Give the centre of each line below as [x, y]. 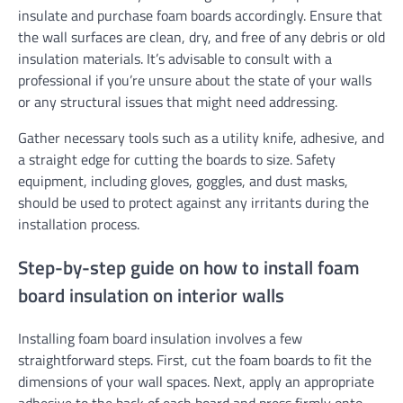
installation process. [79, 224]
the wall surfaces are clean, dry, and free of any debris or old [201, 36]
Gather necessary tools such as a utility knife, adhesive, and [201, 137]
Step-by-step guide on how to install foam [189, 267]
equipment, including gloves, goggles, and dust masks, [183, 180]
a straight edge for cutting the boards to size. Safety [177, 159]
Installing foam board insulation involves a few [160, 339]
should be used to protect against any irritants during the [193, 202]
